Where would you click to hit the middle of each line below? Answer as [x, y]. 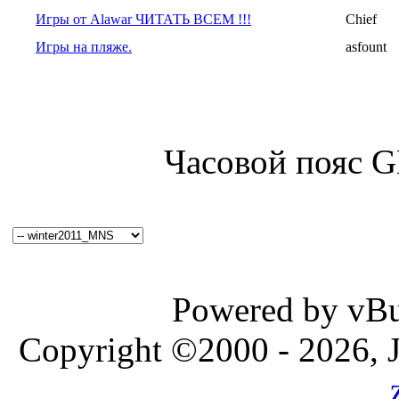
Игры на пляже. [84, 47]
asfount [366, 47]
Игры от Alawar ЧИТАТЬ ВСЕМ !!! [143, 19]
